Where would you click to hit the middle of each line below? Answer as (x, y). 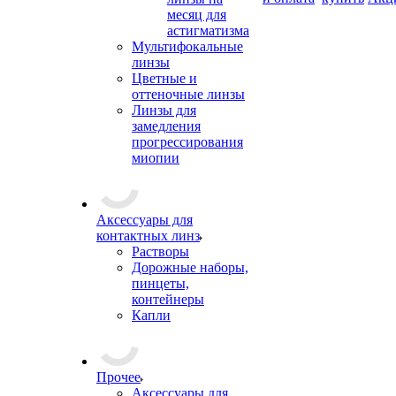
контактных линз (148, 236)
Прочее (118, 377)
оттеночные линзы (188, 94)
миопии (156, 158)
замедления (166, 126)
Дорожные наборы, (190, 267)
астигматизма (208, 30)
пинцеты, (160, 283)
